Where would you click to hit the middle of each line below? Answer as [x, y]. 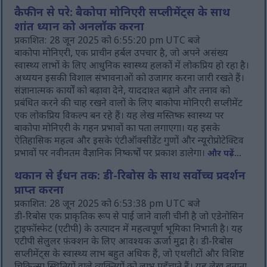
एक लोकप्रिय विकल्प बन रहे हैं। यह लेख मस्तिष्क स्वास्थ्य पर [119, 117]
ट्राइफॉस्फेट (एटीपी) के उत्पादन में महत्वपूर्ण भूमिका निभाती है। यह [129, 230]
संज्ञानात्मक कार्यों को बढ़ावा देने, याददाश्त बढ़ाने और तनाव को [122, 92]
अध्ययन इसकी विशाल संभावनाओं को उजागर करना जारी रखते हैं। [130, 79]
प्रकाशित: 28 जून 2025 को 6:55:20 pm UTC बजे [108, 42]
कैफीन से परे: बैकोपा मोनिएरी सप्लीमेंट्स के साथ [122, 14]
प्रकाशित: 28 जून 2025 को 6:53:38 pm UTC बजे [108, 205]
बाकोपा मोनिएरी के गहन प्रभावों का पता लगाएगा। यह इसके [117, 129]
